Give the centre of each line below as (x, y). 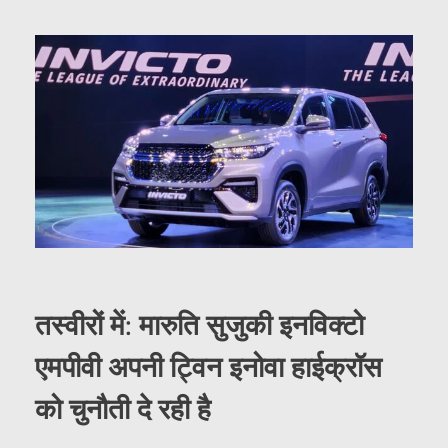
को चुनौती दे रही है (123, 409)
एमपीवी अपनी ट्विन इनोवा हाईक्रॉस (208, 367)
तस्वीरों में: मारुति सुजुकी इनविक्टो (199, 325)
